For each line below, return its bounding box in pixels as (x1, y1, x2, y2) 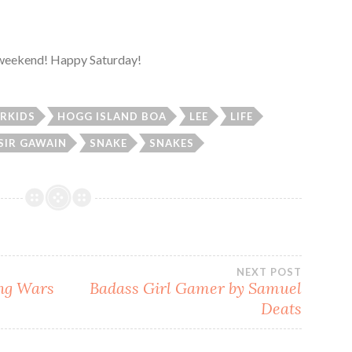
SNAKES (149, 137, 195, 150)
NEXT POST (236, 265, 302, 278)
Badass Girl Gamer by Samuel (90, 277, 302, 298)
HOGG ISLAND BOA (57, 110, 167, 123)
